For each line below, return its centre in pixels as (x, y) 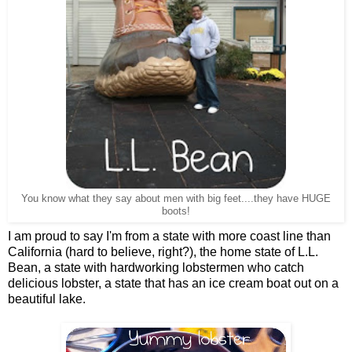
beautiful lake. (47, 299)
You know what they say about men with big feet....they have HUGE (176, 198)
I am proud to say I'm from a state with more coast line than (169, 236)
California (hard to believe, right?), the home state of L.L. (163, 251)
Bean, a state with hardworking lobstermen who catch (156, 267)
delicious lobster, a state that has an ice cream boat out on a (173, 283)
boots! (176, 211)
